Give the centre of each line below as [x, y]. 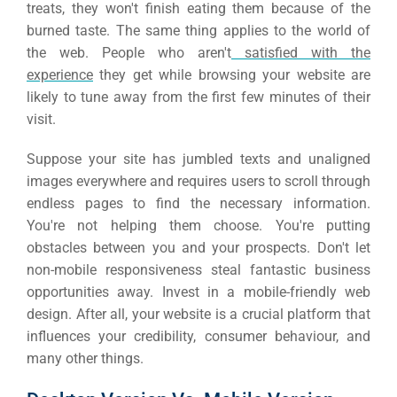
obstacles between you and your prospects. [172, 247]
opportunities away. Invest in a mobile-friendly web [198, 292]
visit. [41, 119]
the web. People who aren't [129, 52]
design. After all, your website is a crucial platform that [198, 314]
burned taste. [71, 30]
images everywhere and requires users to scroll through [198, 181]
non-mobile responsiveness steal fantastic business [198, 269]
